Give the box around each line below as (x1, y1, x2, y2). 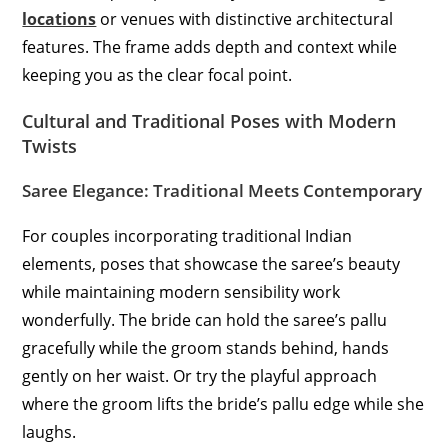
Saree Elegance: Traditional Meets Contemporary (22, 179, 423, 203)
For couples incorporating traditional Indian (22, 225, 353, 248)
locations (22, 8, 97, 31)
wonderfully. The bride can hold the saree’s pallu (22, 309, 388, 332)
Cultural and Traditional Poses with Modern (22, 109, 397, 134)
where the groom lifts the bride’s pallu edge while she (22, 393, 425, 416)
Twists (22, 134, 78, 159)
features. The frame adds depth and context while (22, 36, 398, 59)
